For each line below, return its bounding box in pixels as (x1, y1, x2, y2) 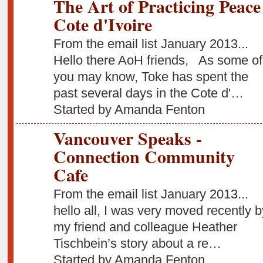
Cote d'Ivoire (53, 11, 152, 38)
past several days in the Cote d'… (53, 85, 244, 100)
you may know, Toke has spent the (53, 69, 248, 84)
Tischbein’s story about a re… (53, 235, 221, 251)
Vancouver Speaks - (53, 125, 202, 151)
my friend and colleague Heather (53, 219, 237, 234)
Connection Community (53, 143, 235, 170)
